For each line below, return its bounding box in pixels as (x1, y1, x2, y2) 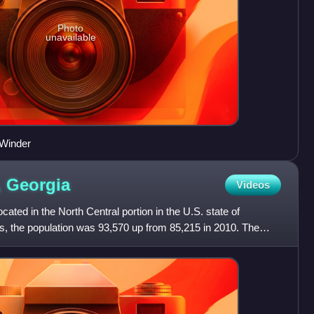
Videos (235, 179, 270, 191)
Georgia (6, 175, 70, 194)
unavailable (45, 31, 96, 43)
